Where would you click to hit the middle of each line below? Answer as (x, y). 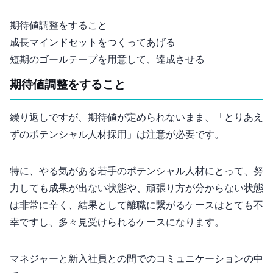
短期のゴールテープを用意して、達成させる (107, 60)
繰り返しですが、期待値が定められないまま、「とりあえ (136, 118)
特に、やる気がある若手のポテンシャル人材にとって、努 (136, 171)
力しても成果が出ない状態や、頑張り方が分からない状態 (136, 188)
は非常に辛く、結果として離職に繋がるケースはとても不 (136, 205)
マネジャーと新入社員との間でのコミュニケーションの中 (136, 259)
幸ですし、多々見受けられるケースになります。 (117, 222)
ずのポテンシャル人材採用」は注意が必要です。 (117, 135)
